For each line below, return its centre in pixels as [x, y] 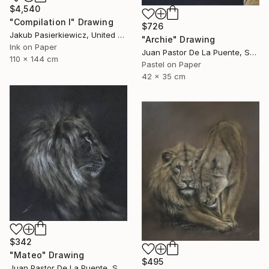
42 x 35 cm [164, 77]
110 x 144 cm [34, 59]
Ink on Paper [33, 47]
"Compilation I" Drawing [62, 22]
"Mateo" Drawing [47, 255]
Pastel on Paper [171, 65]
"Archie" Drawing [179, 40]
